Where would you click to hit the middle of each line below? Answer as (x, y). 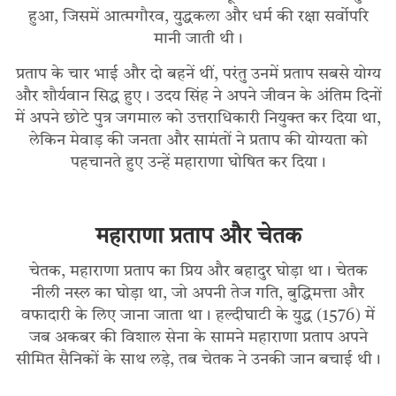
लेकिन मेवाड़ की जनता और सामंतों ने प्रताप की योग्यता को (198, 141)
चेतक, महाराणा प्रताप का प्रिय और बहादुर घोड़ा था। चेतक (198, 272)
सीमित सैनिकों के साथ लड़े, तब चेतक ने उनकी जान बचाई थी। (198, 360)
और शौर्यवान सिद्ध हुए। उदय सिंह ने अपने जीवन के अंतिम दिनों (198, 97)
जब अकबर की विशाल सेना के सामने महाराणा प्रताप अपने (198, 338)
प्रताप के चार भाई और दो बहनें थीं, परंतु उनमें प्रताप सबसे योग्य (198, 75)
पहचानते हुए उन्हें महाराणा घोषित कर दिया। (198, 163)
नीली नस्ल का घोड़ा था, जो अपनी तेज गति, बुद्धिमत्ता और (198, 294)
